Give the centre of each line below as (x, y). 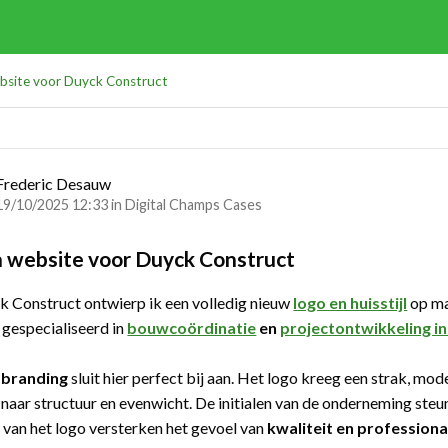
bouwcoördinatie (192, 327)
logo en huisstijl (350, 302)
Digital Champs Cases (193, 205)
